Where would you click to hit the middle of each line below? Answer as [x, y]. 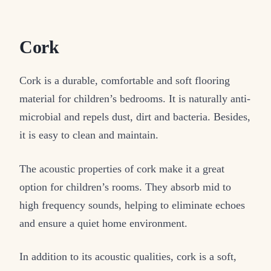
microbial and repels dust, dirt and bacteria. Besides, [135, 117]
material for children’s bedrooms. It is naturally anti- [135, 99]
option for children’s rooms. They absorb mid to [125, 187]
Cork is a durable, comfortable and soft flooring [125, 81]
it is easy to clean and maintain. [89, 135]
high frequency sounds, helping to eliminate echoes [132, 205]
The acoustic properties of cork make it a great [122, 168]
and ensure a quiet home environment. [103, 223]
